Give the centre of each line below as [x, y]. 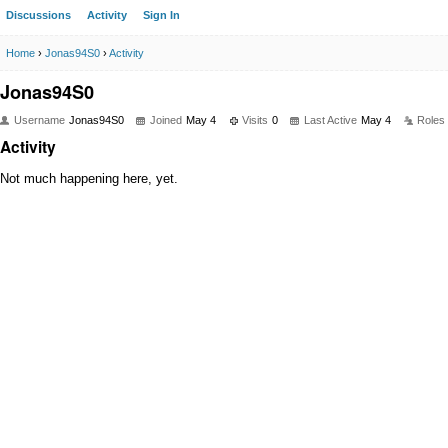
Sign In [161, 15]
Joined [166, 120]
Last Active [330, 120]
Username [39, 120]
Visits [255, 120]
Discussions [38, 15]
